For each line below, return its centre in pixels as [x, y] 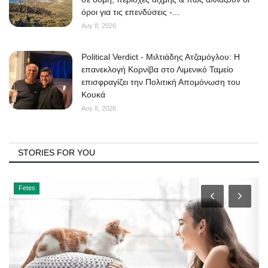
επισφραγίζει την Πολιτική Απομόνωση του [161, 82]
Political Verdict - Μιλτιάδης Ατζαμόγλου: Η [161, 57]
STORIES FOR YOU [57, 152]
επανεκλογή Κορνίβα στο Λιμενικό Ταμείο [157, 69]
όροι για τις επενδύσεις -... [130, 12]
